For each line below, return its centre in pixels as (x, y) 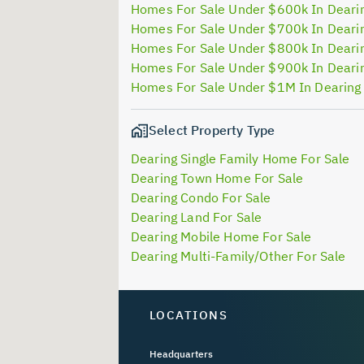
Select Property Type (212, 130)
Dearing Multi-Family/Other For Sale (238, 256)
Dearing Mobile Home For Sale (221, 237)
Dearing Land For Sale (197, 217)
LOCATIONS (188, 315)
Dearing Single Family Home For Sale (240, 159)
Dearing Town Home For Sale (217, 178)
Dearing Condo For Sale (201, 198)
